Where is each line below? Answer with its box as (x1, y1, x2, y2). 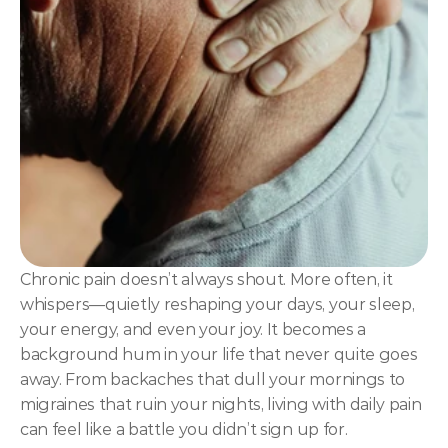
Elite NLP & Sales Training (69, 94, 252, 113)
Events (54, 251, 104, 270)
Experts (54, 307, 109, 326)
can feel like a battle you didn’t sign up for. (20, 420, 348, 439)
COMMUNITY (54, 163, 127, 175)
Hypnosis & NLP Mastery (69, 50, 243, 69)
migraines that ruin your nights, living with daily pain (20, 395, 422, 414)
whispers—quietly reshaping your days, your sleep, (20, 295, 415, 314)
